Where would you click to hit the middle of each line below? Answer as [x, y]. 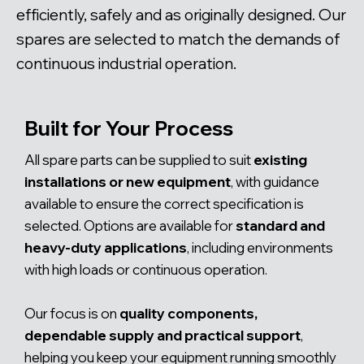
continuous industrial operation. [126, 64]
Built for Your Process [129, 128]
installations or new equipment [128, 181]
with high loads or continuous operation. [146, 269]
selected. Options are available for [130, 225]
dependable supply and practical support [162, 335]
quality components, [188, 313]
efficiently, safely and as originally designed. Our [181, 15]
